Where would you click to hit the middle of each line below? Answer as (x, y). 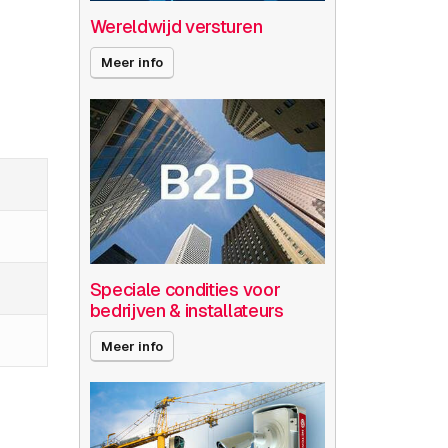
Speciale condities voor (185, 289)
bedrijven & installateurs (186, 310)
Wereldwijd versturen (176, 27)
